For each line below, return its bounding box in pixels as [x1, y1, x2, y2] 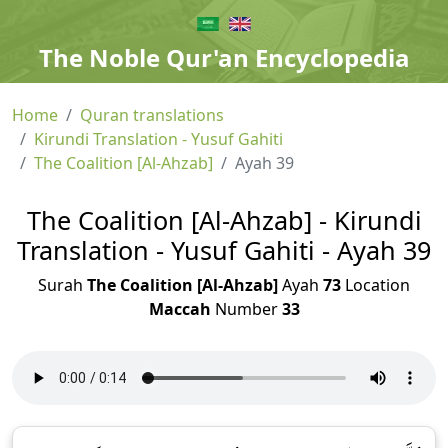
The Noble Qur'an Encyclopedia [38, 41, 410, 74]
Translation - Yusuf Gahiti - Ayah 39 [17, 233, 431, 267]
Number [210, 298, 282, 320]
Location [341, 274, 410, 296]
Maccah [148, 298, 211, 320]
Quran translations [80, 104, 224, 126]
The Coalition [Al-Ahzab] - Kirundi [26, 203, 422, 237]
